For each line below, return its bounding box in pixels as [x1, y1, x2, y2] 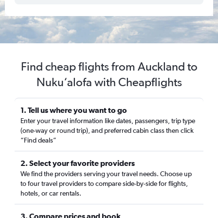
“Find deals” [20, 136, 56, 144]
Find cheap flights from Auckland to [20, 59, 198, 73]
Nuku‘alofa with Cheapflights [36, 75, 182, 89]
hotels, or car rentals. [20, 189, 81, 197]
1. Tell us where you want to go [20, 106, 127, 114]
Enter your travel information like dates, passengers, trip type [20, 117, 195, 125]
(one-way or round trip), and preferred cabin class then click [20, 127, 194, 134]
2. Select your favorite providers [20, 159, 135, 167]
